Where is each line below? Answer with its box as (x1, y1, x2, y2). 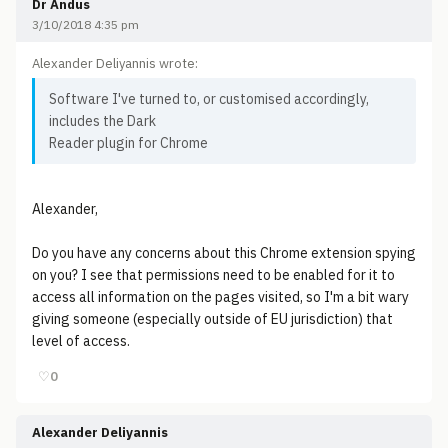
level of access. (32, 332, 130, 350)
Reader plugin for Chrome (49, 134, 208, 152)
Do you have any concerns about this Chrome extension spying (32, 244, 416, 262)
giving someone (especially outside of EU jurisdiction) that (32, 310, 393, 328)
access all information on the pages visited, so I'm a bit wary (32, 288, 409, 306)
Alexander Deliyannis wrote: (32, 55, 198, 72)
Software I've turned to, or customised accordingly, (49, 90, 369, 108)
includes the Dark (49, 112, 156, 130)
